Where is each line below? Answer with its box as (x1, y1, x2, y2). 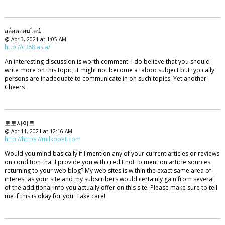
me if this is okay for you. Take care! (4, 191, 105, 200)
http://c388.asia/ (4, 43, 50, 51)
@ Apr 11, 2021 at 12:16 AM (4, 127, 72, 135)
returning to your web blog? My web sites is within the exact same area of (4, 166, 211, 175)
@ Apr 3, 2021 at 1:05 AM (4, 36, 66, 43)
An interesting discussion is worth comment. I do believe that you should (4, 57, 210, 66)
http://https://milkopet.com (4, 134, 81, 143)
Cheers (4, 83, 25, 91)
